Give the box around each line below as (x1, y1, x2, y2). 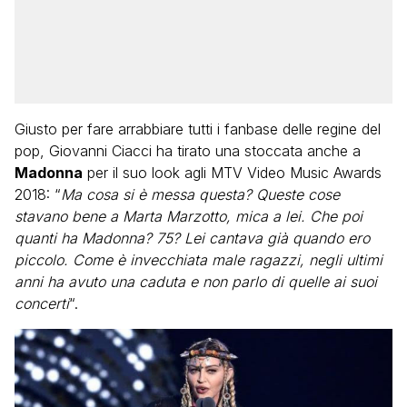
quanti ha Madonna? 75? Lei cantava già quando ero (15, 228, 370, 247)
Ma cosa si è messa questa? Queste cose (61, 184, 340, 203)
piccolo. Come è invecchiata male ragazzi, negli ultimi (15, 250, 382, 269)
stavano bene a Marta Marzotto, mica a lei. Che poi (15, 206, 362, 225)
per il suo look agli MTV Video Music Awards (83, 163, 382, 182)
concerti (15, 293, 69, 313)
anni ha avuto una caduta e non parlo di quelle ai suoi (15, 272, 377, 291)
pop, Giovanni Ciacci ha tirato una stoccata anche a (15, 141, 361, 160)
